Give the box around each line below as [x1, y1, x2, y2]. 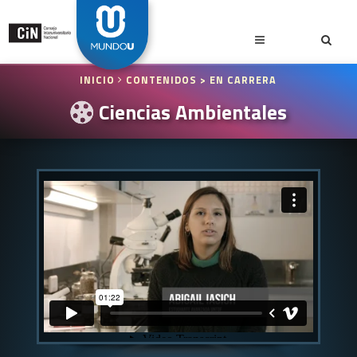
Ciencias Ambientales [93, 96, 287, 127]
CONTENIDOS [126, 73, 198, 88]
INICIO [80, 73, 119, 88]
